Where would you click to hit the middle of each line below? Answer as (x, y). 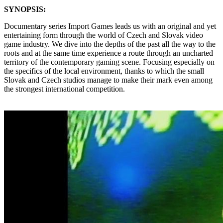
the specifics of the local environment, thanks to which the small (104, 71)
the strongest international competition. (64, 89)
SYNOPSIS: (25, 9)
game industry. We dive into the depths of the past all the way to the (110, 44)
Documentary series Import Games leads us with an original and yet (110, 26)
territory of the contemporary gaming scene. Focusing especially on (109, 62)
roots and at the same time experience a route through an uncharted (109, 53)
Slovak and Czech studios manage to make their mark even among (108, 80)
